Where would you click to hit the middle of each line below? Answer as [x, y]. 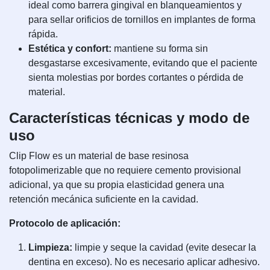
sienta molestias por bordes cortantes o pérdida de [136, 77]
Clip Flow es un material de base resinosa [99, 156]
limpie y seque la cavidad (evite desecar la [164, 247]
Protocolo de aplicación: [65, 223]
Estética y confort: [70, 49]
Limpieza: [50, 247]
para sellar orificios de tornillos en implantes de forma [142, 20]
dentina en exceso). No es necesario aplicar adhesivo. [144, 262]
